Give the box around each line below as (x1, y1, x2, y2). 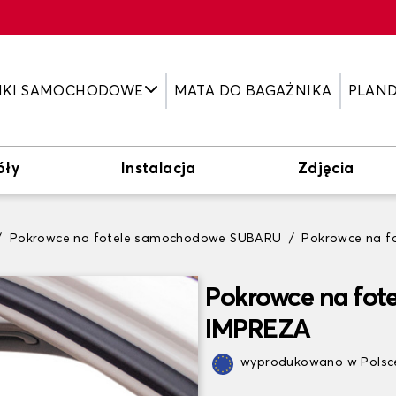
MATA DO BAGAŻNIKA (173, 83, 332, 98)
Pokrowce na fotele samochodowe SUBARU (9, 232, 282, 245)
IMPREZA (205, 317, 310, 344)
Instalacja (120, 162, 196, 177)
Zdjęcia (297, 162, 354, 177)
